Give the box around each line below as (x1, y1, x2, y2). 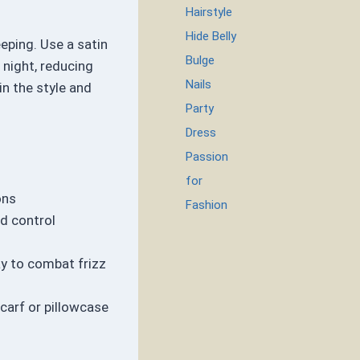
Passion (186, 149, 229, 164)
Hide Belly (186, 29, 237, 43)
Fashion (186, 198, 228, 212)
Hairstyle (186, 5, 233, 19)
